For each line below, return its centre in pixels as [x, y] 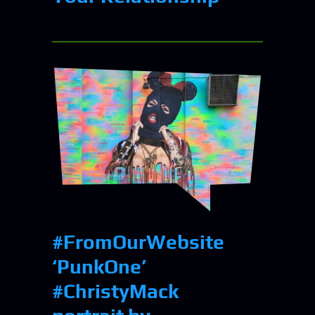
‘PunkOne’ [99, 267]
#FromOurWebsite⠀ [146, 242]
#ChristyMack [115, 291]
